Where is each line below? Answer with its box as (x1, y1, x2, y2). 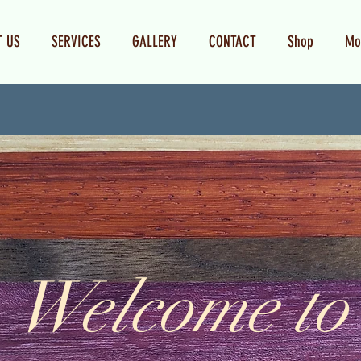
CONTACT (209, 32, 256, 51)
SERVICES (52, 32, 101, 51)
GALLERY (132, 32, 177, 51)
